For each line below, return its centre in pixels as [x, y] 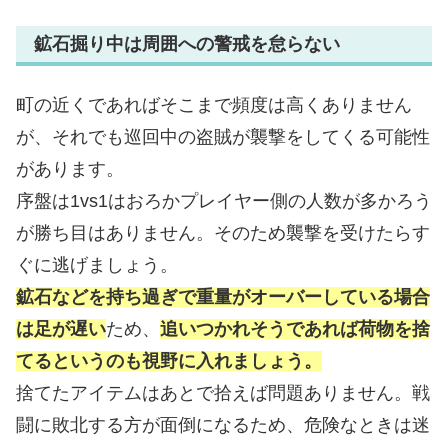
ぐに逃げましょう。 [97, 264]
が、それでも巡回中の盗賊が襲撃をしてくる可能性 [223, 136]
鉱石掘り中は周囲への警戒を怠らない [187, 43]
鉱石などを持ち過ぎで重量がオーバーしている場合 [223, 296]
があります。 [70, 168]
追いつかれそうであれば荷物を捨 [295, 328]
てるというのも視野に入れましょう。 [169, 360]
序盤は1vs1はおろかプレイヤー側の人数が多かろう [224, 200]
